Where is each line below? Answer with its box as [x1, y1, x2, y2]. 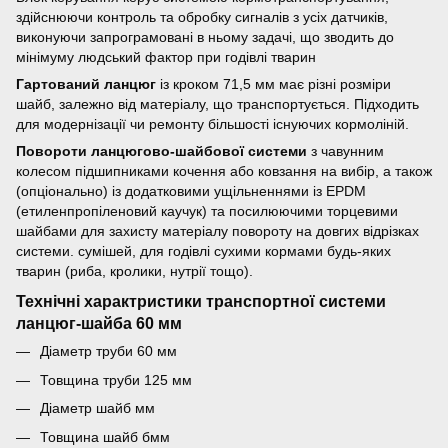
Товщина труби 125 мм [40, 371, 192, 388]
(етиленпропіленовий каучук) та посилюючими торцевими [16, 202, 398, 219]
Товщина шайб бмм [40, 428, 170, 445]
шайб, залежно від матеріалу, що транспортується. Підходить [16, 95, 419, 112]
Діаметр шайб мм [40, 400, 155, 417]
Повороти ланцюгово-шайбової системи [16, 142, 307, 159]
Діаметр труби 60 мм [40, 343, 177, 360]
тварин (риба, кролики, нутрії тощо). [16, 262, 257, 279]
